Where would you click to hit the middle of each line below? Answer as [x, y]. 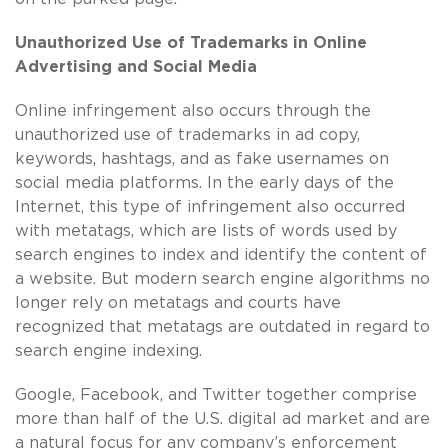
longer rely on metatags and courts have [178, 302]
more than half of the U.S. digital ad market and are [222, 418]
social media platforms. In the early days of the [204, 182]
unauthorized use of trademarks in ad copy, [187, 134]
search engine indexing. [108, 350]
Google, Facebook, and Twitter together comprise [216, 394]
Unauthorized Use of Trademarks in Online [191, 42]
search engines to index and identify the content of [221, 254]
